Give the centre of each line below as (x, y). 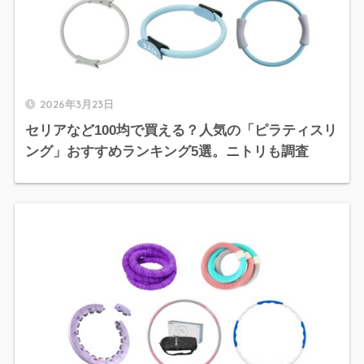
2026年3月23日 (76, 104)
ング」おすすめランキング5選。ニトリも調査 (167, 152)
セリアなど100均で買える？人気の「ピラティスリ (181, 130)
